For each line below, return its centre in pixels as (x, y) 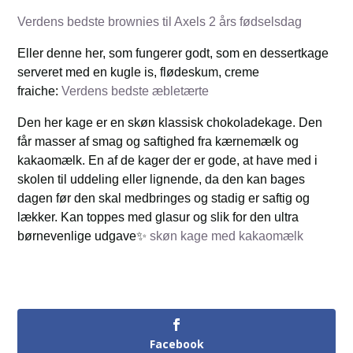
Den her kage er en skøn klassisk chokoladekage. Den (170, 123)
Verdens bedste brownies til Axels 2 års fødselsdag (160, 22)
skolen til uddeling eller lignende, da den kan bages (162, 180)
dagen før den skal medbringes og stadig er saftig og (164, 199)
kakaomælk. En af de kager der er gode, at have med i (168, 161)
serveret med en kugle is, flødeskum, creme (139, 72)
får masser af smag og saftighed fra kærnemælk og (158, 142)
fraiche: (40, 91)
